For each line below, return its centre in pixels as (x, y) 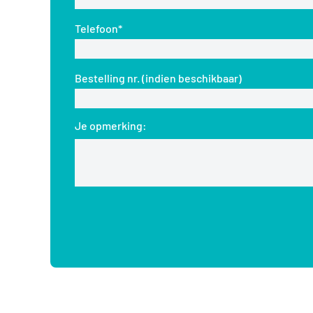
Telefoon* (99, 28)
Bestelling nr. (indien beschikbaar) (158, 78)
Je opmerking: (111, 125)
